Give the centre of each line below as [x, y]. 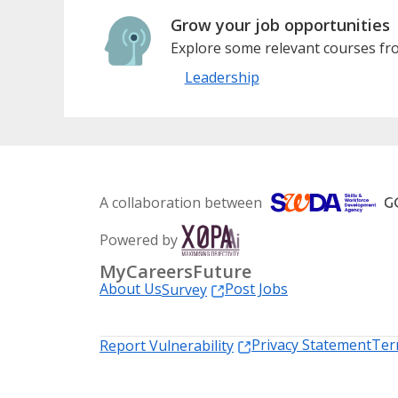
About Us [131, 289]
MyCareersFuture [175, 272]
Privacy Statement [311, 345]
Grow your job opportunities [280, 25]
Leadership [222, 78]
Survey [184, 290]
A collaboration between [181, 203]
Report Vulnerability [167, 346]
